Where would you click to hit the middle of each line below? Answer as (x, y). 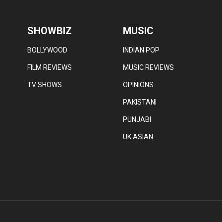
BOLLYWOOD (47, 50)
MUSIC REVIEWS (149, 67)
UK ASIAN (138, 137)
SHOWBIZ (49, 30)
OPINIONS (139, 84)
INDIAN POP (141, 50)
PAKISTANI (140, 102)
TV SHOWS (44, 84)
